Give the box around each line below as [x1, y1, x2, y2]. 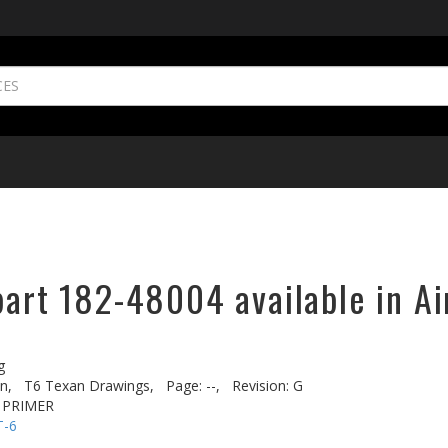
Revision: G [232, 376, 303, 395]
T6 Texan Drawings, [24, 376, 154, 395]
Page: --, [166, 376, 220, 395]
